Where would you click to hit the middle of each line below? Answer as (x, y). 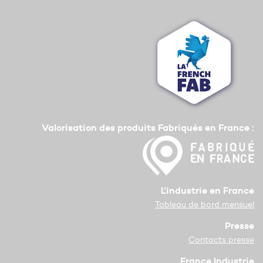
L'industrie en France (208, 190)
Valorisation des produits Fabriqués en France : (148, 128)
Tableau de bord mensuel (205, 205)
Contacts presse (221, 240)
